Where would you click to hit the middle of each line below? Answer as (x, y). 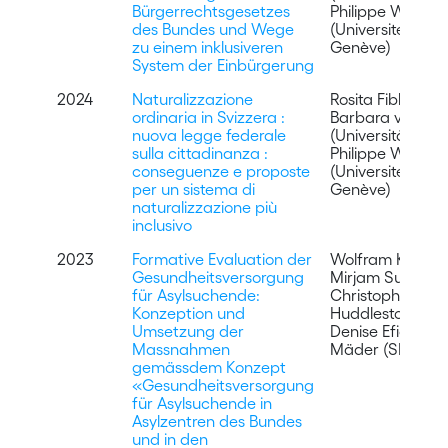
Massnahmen (180, 348)
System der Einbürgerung (222, 64)
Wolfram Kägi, (380, 258)
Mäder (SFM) (377, 348)
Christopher (372, 294)
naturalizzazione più (204, 206)
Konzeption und (188, 312)
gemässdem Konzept (208, 366)
